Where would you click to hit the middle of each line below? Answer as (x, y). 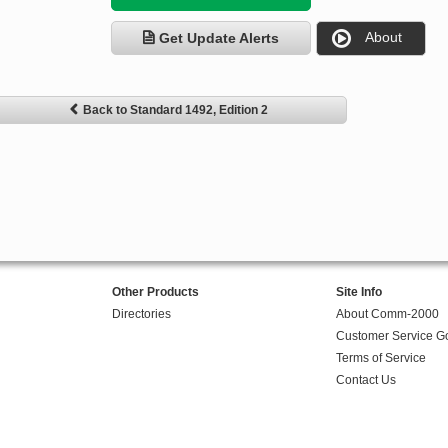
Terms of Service (380, 358)
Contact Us (365, 380)
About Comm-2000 (387, 314)
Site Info (358, 292)
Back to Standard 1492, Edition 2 (175, 110)
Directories (141, 314)
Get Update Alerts (219, 38)
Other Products (155, 292)
